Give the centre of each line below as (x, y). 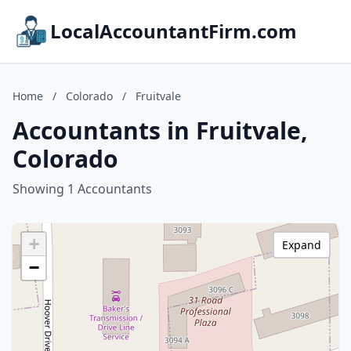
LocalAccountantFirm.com (174, 31)
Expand (302, 245)
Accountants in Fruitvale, (160, 130)
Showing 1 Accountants (82, 189)
